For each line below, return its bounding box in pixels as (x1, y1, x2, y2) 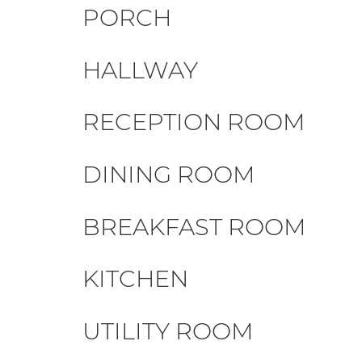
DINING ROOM (82, 159, 255, 188)
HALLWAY (82, 55, 198, 84)
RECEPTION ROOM (82, 107, 305, 137)
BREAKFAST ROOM (82, 212, 306, 241)
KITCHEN (82, 264, 188, 293)
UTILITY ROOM (82, 316, 254, 345)
